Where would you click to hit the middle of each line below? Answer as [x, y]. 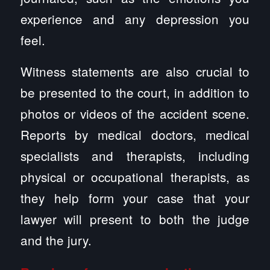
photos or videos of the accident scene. [135, 114]
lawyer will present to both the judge [135, 219]
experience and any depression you [135, 18]
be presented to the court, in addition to [135, 93]
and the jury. [56, 240]
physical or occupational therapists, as [135, 177]
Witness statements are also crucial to [135, 71]
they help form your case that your [135, 198]
